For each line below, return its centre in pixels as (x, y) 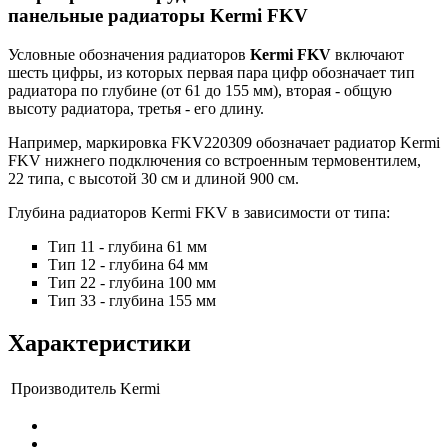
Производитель (63, 388)
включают (367, 55)
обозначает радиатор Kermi (346, 143)
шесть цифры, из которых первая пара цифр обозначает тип (211, 73)
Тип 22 (72, 283)
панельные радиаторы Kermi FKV (158, 16)
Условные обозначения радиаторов (129, 55)
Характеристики (99, 342)
